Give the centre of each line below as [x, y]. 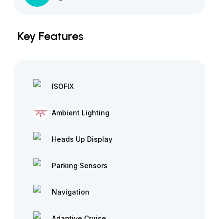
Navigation [71, 192]
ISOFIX [63, 86]
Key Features [51, 36]
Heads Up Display [82, 139]
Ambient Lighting [81, 113]
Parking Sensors [80, 165]
